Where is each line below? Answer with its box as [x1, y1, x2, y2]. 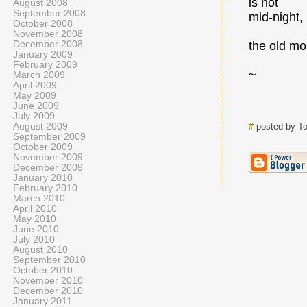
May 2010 [13, 214, 56, 224]
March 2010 [13, 193, 65, 204]
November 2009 [13, 152, 83, 162]
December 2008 [13, 39, 83, 49]
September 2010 [13, 255, 86, 265]
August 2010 [13, 245, 68, 255]
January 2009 [13, 49, 73, 60]
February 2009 [13, 60, 77, 70]
